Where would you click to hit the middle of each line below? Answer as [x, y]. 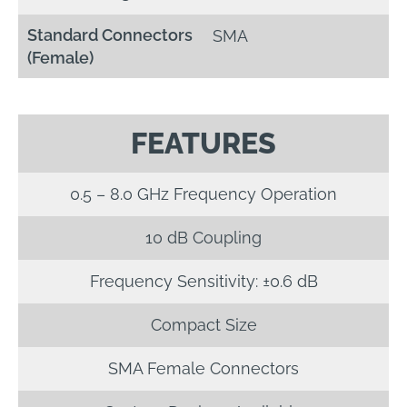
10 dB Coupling [203, 238]
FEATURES [203, 144]
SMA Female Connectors [203, 369]
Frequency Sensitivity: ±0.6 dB [203, 282]
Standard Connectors [110, 35]
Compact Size [203, 325]
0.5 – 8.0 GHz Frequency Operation [203, 194]
